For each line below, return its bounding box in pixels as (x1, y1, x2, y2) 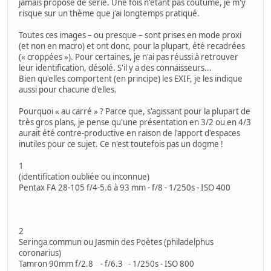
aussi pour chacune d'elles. (19, 83, 117, 95)
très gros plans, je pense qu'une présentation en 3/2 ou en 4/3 (19, 116, 251, 128)
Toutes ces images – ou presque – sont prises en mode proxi (19, 29, 241, 41)
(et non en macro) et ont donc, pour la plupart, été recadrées (19, 40, 245, 51)
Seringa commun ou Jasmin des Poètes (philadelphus (19, 236, 214, 247)
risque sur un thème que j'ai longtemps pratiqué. (19, 7, 200, 19)
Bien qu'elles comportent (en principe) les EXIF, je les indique (19, 73, 243, 84)
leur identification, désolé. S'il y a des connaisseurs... (19, 62, 212, 73)
